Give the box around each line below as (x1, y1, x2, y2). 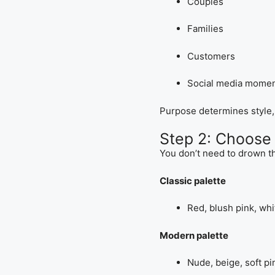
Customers (187, 50, 235, 62)
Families (187, 23, 223, 35)
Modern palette (159, 229, 228, 241)
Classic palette (159, 174, 226, 187)
